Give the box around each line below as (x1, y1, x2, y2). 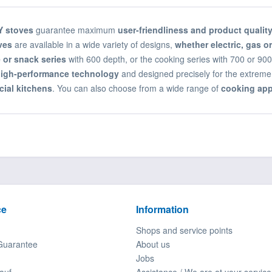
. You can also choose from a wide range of (52, 82, 221, 95)
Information (136, 202, 189, 217)
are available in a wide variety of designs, (12, 38, 172, 51)
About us (136, 238, 170, 251)
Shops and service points (136, 224, 233, 237)
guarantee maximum (33, 24, 118, 36)
